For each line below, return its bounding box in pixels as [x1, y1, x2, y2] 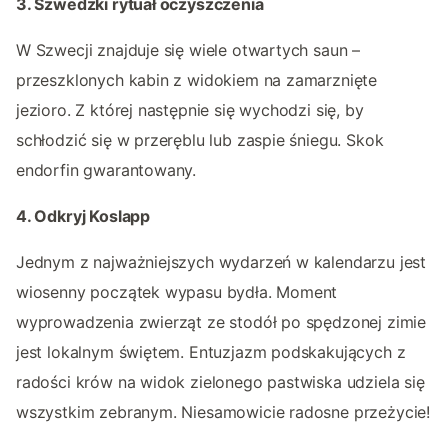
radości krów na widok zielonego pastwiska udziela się [16, 371, 425, 392]
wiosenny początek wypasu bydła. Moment [16, 281, 338, 302]
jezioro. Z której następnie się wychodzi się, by [16, 99, 364, 120]
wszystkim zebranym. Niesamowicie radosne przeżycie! [16, 401, 431, 422]
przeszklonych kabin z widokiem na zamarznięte [16, 69, 378, 90]
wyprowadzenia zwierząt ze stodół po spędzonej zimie [16, 311, 427, 332]
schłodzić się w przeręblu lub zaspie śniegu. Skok [16, 129, 384, 150]
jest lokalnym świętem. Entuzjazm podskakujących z [16, 341, 406, 362]
